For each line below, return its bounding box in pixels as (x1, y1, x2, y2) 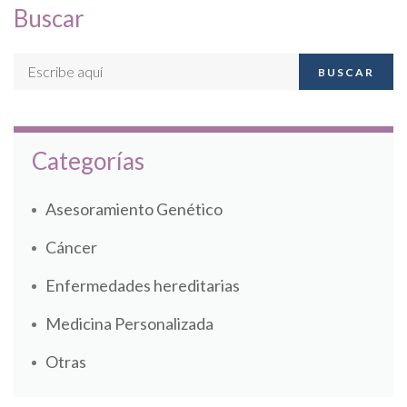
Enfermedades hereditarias (45, 275, 240, 296)
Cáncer (45, 237, 97, 258)
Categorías (32, 146, 144, 176)
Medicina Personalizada (45, 313, 213, 334)
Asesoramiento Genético (45, 199, 223, 220)
